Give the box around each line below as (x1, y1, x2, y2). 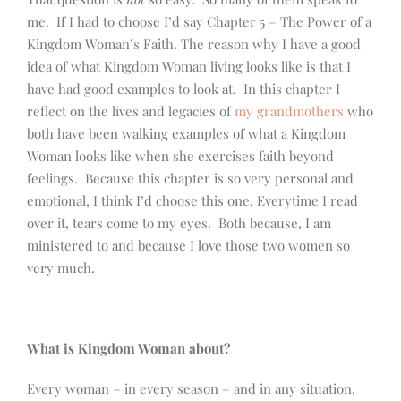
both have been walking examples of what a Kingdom (27, 124, 346, 143)
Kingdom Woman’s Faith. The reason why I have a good (27, 35, 361, 54)
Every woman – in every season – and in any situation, (27, 380, 355, 398)
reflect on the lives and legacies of (27, 102, 235, 121)
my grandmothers (235, 102, 344, 121)
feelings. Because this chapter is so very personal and (27, 169, 354, 188)
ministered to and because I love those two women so (27, 236, 350, 255)
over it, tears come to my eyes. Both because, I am (27, 214, 331, 233)
